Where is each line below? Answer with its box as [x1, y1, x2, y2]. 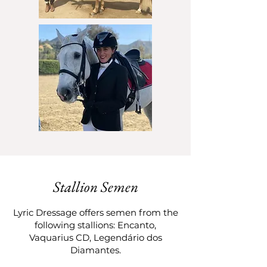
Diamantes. [70, 244, 121, 256]
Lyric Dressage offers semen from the [13, 207, 178, 218]
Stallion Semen [52, 177, 138, 196]
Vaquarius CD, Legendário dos [29, 232, 162, 243]
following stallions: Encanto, [35, 219, 156, 231]
